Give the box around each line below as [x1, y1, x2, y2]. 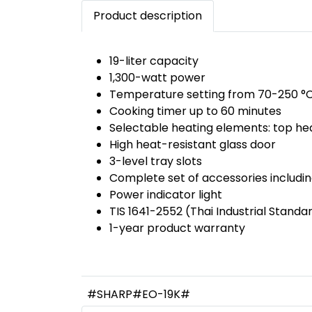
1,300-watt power [109, 70, 205, 86]
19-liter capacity [109, 53, 198, 69]
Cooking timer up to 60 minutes [109, 103, 281, 119]
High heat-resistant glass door [109, 136, 276, 153]
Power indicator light [109, 187, 222, 203]
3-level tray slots [109, 153, 202, 169]
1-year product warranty [109, 220, 245, 236]
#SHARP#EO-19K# [87, 286, 190, 302]
